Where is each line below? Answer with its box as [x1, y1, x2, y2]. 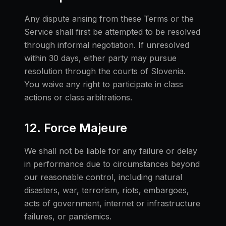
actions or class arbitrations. [24, 92, 132, 102]
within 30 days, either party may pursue [24, 53, 177, 63]
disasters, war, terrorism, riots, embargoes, [24, 185, 189, 195]
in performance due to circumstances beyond [24, 159, 200, 169]
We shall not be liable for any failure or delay [24, 146, 197, 156]
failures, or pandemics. [24, 211, 111, 221]
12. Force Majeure [24, 121, 127, 135]
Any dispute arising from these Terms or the [24, 14, 194, 24]
